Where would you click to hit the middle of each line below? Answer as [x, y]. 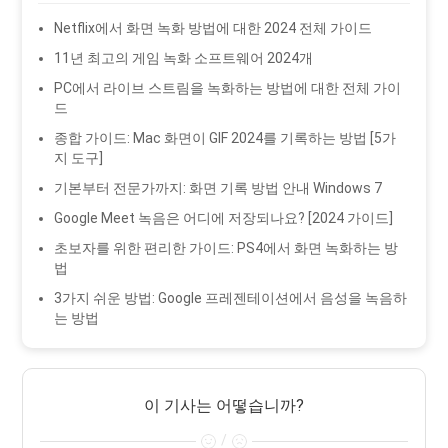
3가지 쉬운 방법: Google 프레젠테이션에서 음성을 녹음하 [231, 297]
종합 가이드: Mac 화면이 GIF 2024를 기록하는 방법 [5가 [225, 137]
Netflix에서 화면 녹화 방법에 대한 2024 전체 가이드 [213, 27]
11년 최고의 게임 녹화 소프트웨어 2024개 [184, 57]
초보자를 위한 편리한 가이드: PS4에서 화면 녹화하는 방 [226, 247]
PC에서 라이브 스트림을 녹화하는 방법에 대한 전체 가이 [228, 87]
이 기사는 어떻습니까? [224, 405]
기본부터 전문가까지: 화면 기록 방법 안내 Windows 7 [218, 187]
